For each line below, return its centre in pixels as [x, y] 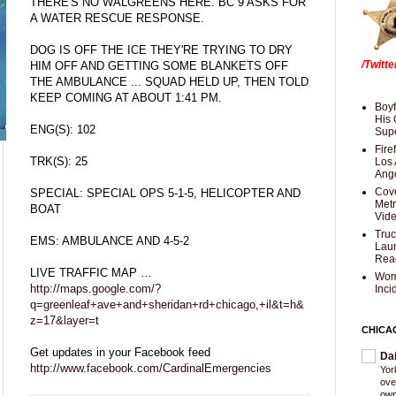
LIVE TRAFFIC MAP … [91, 272]
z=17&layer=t [65, 320]
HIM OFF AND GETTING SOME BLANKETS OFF [159, 65]
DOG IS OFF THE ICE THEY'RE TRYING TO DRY [161, 49]
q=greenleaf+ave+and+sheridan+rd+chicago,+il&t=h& [167, 304]
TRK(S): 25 [59, 161]
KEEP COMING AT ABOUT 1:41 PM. [126, 97]
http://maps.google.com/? [95, 288]
